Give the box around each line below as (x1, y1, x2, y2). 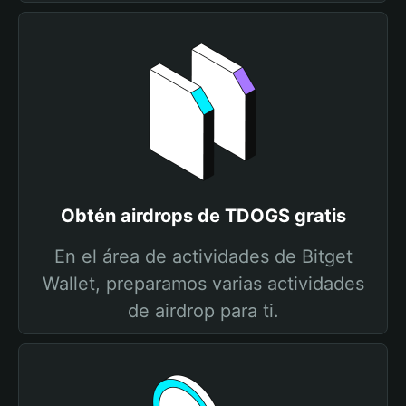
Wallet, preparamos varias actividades (42, 273, 364, 295)
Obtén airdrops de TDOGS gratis (60, 205, 346, 227)
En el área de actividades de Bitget (53, 246, 353, 267)
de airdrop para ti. (127, 300, 279, 322)
